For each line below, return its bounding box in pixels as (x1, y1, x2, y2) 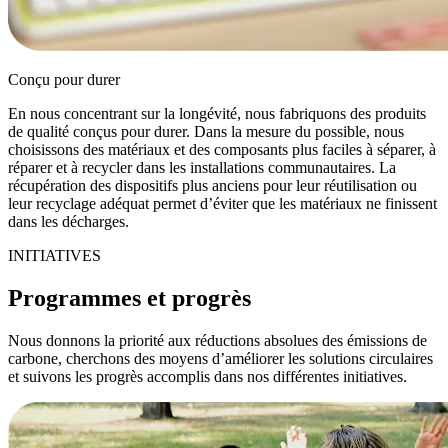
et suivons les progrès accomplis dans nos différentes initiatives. (8, 368, 407, 386)
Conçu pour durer (8, 71, 120, 89)
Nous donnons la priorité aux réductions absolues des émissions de (8, 332, 427, 350)
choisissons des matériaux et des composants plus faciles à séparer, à (8, 141, 436, 159)
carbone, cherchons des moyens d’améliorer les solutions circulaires (8, 350, 433, 368)
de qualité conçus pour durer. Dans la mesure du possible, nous (8, 123, 404, 141)
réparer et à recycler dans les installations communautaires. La (8, 159, 396, 177)
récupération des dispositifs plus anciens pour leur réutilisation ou (8, 177, 417, 195)
